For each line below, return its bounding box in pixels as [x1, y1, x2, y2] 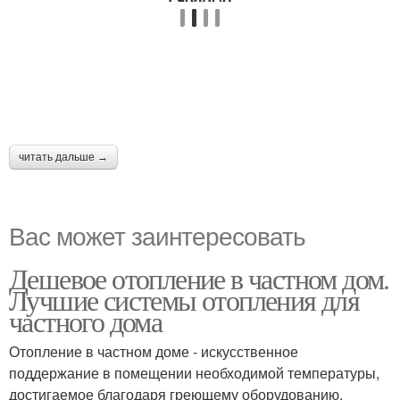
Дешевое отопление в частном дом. [9, 259, 389, 297]
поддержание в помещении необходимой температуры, [9, 362, 379, 383]
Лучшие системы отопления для [9, 280, 360, 319]
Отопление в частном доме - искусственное [9, 341, 298, 362]
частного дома [9, 302, 162, 340]
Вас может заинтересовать [9, 217, 305, 253]
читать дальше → [19, 151, 108, 163]
